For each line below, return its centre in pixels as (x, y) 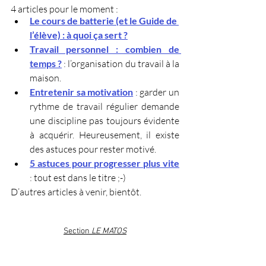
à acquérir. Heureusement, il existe (104, 134)
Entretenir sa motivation (82, 91)
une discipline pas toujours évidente (104, 120)
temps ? (46, 63)
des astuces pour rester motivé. (93, 149)
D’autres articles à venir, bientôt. (76, 191)
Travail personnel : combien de (104, 49)
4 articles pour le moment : (64, 9)
